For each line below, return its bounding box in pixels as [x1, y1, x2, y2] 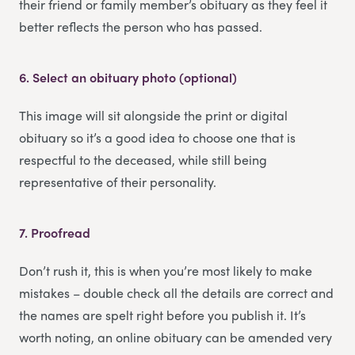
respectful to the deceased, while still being [19, 150, 267, 169]
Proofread [31, 223, 90, 242]
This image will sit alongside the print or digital [19, 105, 288, 124]
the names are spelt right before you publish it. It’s [19, 305, 306, 324]
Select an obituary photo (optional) [32, 67, 237, 86]
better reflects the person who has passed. [19, 17, 269, 36]
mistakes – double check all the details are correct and [19, 283, 334, 302]
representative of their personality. [19, 172, 216, 191]
